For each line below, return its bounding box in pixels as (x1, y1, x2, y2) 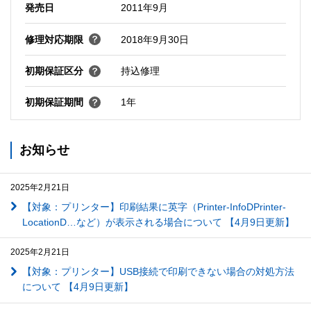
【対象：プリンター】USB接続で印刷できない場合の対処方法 (22, 266, 294, 278)
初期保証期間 (24, 96, 83, 108)
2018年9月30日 (120, 33, 189, 45)
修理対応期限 (24, 33, 83, 45)
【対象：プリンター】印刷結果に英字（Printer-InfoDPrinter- (22, 201, 286, 212)
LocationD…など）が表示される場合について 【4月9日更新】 (22, 216, 294, 228)
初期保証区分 (24, 65, 83, 77)
